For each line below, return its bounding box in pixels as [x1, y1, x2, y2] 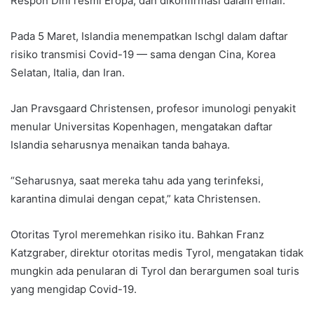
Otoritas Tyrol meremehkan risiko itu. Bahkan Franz [11, 228, 264, 242]
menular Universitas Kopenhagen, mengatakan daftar [11, 120, 273, 134]
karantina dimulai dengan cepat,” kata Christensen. [11, 192, 261, 206]
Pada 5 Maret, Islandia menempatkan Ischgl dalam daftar [11, 29, 288, 43]
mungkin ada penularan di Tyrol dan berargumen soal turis [11, 264, 299, 278]
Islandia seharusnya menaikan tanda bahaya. [11, 138, 230, 152]
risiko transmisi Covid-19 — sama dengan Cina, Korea [11, 48, 275, 62]
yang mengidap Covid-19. [11, 282, 137, 296]
